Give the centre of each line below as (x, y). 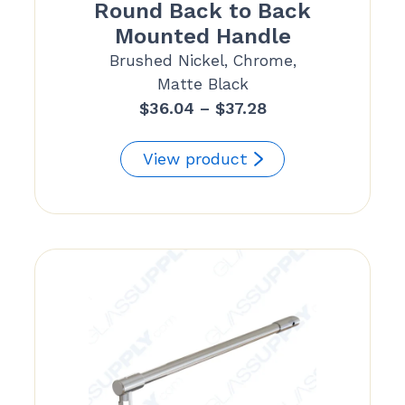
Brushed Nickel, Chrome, (202, 60)
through (297, 183)
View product (195, 158)
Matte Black (202, 84)
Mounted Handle (202, 36)
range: (290, 132)
